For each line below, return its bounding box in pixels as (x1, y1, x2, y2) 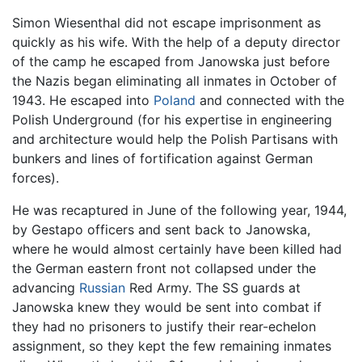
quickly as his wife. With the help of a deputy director (12, 34, 340, 51)
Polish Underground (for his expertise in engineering (12, 112, 332, 128)
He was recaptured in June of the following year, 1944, (12, 202, 347, 219)
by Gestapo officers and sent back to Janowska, (12, 221, 310, 238)
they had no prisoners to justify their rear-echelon (12, 318, 316, 335)
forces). (12, 170, 59, 187)
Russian (79, 280, 125, 297)
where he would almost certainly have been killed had (12, 241, 342, 258)
